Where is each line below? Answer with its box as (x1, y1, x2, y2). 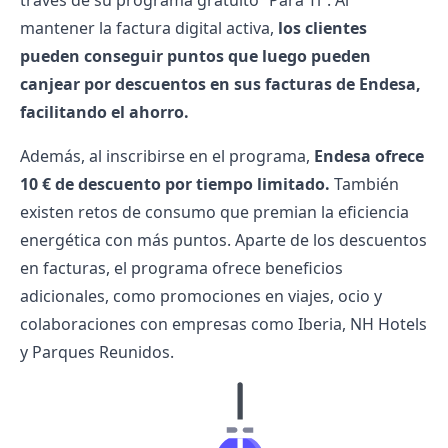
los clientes (278, 17, 367, 39)
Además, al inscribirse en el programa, (20, 145, 314, 167)
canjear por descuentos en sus (20, 73, 265, 95)
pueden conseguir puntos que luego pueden (20, 45, 371, 67)
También (330, 173, 399, 195)
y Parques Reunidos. (20, 341, 174, 363)
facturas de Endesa (265, 73, 416, 95)
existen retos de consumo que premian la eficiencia (20, 201, 409, 223)
